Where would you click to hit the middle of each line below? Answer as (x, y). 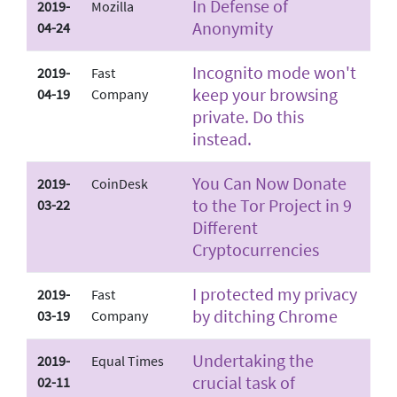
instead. (222, 138)
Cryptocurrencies (256, 249)
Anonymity (233, 27)
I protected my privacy (275, 293)
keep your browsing (265, 94)
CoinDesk (120, 183)
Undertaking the (253, 360)
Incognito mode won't (274, 72)
